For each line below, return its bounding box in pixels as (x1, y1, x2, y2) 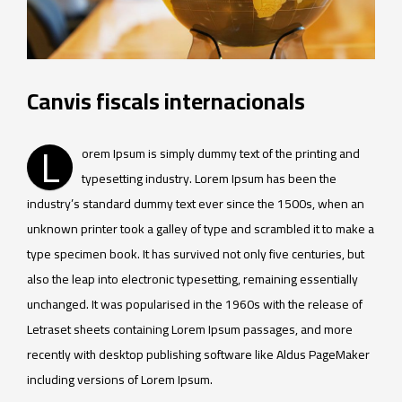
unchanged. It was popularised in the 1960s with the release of (27, 293, 363, 317)
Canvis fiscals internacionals (27, 80, 305, 123)
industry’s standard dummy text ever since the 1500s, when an (27, 192, 364, 216)
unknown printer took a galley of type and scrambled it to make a (27, 217, 374, 241)
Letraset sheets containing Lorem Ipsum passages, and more (27, 318, 353, 342)
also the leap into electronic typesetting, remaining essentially (27, 267, 358, 292)
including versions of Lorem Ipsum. (27, 368, 213, 392)
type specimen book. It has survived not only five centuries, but (27, 242, 364, 267)
